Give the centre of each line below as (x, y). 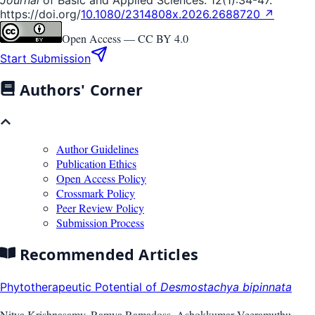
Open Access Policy (101, 178)
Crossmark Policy (96, 193)
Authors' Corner (79, 90)
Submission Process (100, 222)
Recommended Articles (107, 255)
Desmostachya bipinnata (226, 287)
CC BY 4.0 (163, 38)
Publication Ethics (96, 163)
